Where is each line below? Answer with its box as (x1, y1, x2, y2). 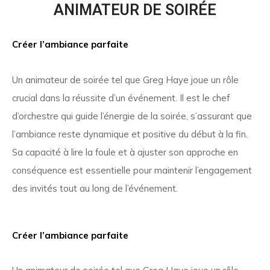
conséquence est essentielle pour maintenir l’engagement (12, 164, 252, 176)
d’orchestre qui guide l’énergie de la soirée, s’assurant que (12, 110, 252, 122)
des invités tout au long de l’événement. (12, 182, 178, 194)
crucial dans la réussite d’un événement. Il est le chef (12, 92, 230, 104)
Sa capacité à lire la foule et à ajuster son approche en (12, 146, 238, 158)
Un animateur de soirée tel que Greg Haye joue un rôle (12, 74, 239, 86)
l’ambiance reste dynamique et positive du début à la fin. (12, 128, 248, 140)
